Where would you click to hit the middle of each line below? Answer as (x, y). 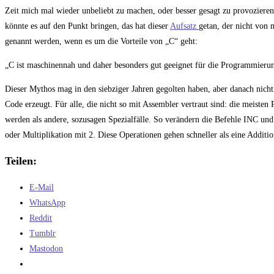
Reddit (41, 218)
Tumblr (43, 234)
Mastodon (46, 249)
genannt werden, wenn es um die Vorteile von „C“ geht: (101, 42)
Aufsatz (184, 26)
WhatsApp (47, 203)
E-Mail (42, 188)
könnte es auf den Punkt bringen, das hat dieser (87, 26)
